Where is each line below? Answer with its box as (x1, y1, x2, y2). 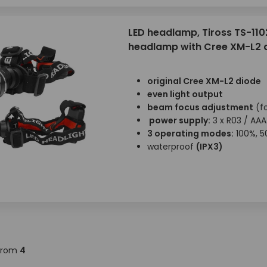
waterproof (147, 141, 196, 153)
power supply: (147, 114, 210, 126)
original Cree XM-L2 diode (147, 75, 261, 87)
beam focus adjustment (147, 101, 253, 113)
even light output (147, 88, 223, 100)
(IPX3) (195, 141, 223, 153)
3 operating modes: (147, 128, 234, 139)
